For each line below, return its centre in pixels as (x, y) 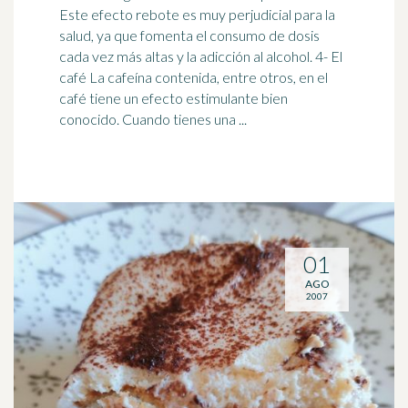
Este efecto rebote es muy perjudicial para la (197, 14)
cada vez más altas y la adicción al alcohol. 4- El (201, 56)
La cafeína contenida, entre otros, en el (207, 77)
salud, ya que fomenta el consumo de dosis (189, 35)
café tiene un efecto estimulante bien (173, 98)
